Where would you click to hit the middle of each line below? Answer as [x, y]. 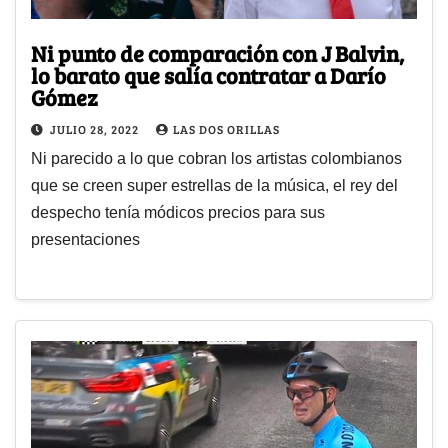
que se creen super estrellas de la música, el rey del [214, 186]
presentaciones [85, 240]
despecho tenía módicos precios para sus [178, 213]
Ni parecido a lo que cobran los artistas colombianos [216, 159]
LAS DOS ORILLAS [226, 129]
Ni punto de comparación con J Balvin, [217, 53]
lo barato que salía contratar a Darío [208, 75]
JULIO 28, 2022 [96, 129]
